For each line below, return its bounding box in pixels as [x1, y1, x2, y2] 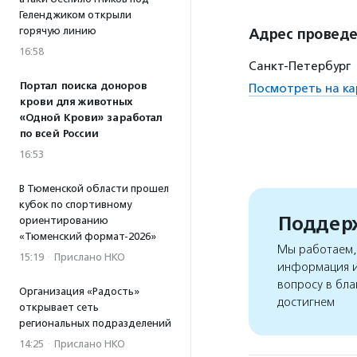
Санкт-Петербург [249, 59, 351, 73]
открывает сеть [19, 301, 99, 313]
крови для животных [19, 96, 132, 108]
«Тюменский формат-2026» [19, 230, 156, 242]
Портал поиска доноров [19, 80, 147, 92]
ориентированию [19, 214, 108, 226]
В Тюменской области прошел [19, 182, 169, 194]
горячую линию [19, 25, 96, 37]
